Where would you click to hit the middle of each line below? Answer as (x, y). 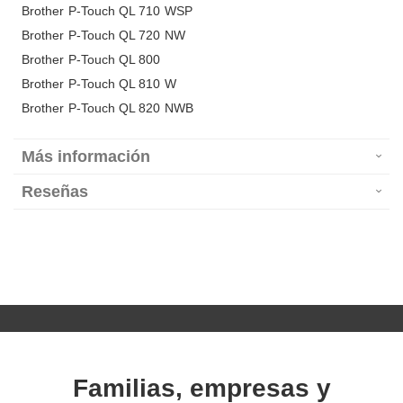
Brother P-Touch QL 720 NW (103, 36)
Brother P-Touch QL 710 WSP (107, 11)
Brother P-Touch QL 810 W (99, 84)
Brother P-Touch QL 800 (91, 60)
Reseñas (55, 192)
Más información (86, 157)
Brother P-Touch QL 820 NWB (107, 108)
